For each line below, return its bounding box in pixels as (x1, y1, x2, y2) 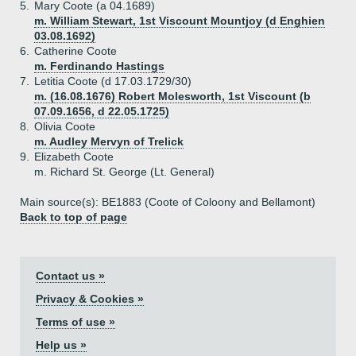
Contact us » (36, 269, 105, 282)
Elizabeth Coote (34, 150, 114, 163)
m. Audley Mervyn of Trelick (34, 135, 184, 148)
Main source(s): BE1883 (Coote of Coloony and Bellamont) (20, 195, 315, 208)
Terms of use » (36, 315, 115, 328)
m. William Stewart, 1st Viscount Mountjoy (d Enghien (34, 14, 325, 27)
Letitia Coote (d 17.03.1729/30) (34, 75, 192, 87)
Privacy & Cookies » (36, 292, 144, 305)
